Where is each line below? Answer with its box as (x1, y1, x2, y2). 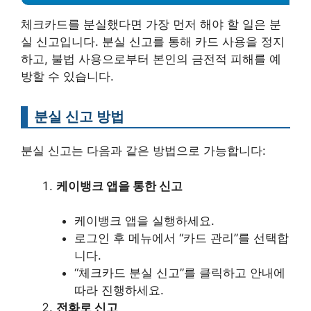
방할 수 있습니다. (21, 69, 114, 84)
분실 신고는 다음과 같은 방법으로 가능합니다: (21, 144, 266, 158)
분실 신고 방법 (34, 108, 124, 126)
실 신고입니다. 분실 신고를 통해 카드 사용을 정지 (21, 35, 285, 49)
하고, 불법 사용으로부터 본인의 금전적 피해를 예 (21, 52, 281, 67)
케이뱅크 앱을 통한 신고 (56, 178, 183, 193)
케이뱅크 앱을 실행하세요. (74, 214, 215, 228)
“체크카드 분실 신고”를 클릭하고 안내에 (74, 266, 285, 280)
